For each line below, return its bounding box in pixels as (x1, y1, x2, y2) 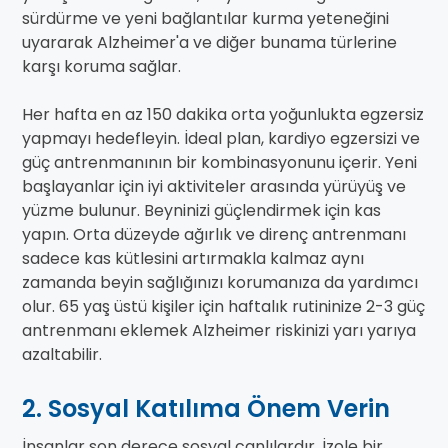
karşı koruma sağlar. (22, 55, 181, 79)
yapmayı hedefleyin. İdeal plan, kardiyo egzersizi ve (22, 127, 420, 151)
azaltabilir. (22, 343, 102, 367)
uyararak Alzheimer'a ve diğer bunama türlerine (22, 31, 397, 55)
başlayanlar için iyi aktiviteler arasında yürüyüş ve (22, 175, 406, 199)
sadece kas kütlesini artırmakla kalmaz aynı (22, 247, 364, 271)
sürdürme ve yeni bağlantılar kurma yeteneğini (22, 7, 389, 31)
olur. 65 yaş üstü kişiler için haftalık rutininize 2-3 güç (22, 295, 425, 319)
